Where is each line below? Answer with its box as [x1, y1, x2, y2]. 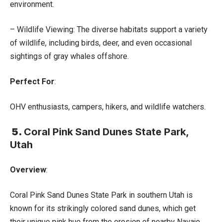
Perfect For [10, 76, 55, 86]
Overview [10, 165, 46, 174]
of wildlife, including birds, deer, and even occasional [10, 38, 192, 48]
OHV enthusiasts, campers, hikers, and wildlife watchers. [10, 102, 206, 111]
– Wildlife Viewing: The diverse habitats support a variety [10, 24, 208, 34]
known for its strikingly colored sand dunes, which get [10, 203, 196, 213]
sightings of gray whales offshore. [10, 51, 129, 61]
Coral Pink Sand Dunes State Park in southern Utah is [10, 190, 193, 200]
